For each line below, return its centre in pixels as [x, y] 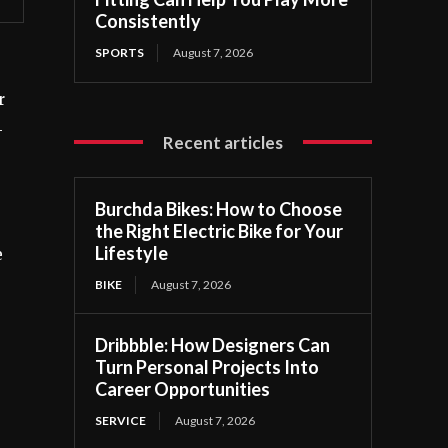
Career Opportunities [183, 388]
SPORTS [120, 52]
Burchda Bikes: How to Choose [219, 208]
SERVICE [121, 420]
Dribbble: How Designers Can [213, 344]
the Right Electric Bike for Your [219, 230]
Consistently [148, 20]
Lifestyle [132, 252]
